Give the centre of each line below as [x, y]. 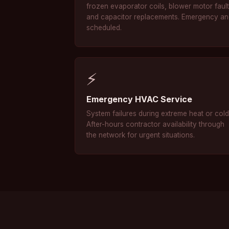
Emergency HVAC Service [139, 99]
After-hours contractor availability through [155, 124]
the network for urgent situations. [141, 135]
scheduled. [104, 28]
